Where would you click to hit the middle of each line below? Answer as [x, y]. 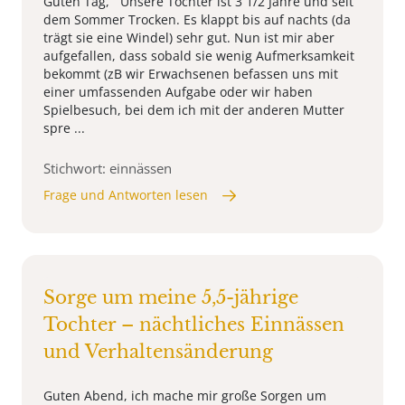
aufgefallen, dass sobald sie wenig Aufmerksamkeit [199, 56]
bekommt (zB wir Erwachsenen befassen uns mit [191, 74]
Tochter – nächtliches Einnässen [194, 325]
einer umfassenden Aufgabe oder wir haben [178, 92]
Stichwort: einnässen [108, 169]
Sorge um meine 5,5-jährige [171, 298]
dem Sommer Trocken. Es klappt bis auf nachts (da [197, 20]
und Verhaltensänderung [158, 352]
